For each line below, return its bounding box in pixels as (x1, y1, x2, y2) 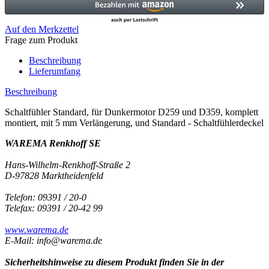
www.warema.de (5, 224, 68, 235)
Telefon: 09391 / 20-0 (5, 192, 86, 202)
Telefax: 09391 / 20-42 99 (5, 202, 103, 213)
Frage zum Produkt (5, 34, 77, 45)
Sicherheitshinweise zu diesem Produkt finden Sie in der (5, 256, 224, 267)
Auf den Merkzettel (5, 23, 79, 34)
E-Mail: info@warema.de (5, 235, 102, 246)
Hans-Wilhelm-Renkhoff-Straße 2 (5, 159, 130, 170)
